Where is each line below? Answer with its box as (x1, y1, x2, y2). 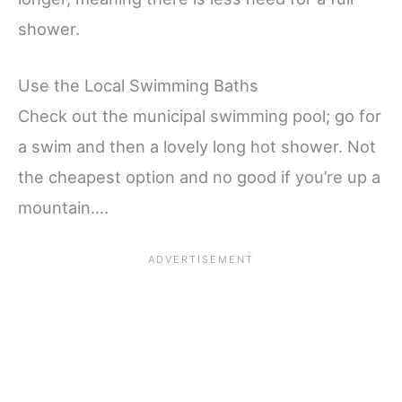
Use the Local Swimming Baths (18, 75, 258, 96)
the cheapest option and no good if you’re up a (18, 167, 380, 188)
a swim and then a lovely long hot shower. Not (18, 136, 376, 157)
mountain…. (18, 197, 109, 218)
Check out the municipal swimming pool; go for (18, 106, 381, 127)
